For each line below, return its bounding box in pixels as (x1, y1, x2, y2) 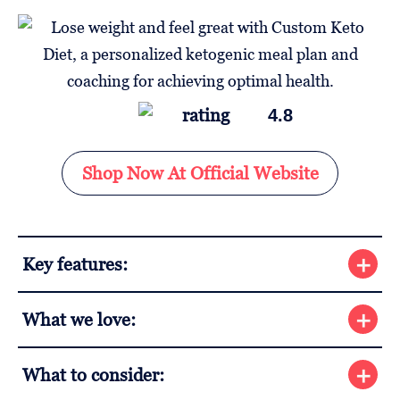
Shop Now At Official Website (81, 162, 319, 184)
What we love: (22, 308, 136, 330)
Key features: (22, 253, 128, 275)
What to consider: (22, 363, 164, 386)
